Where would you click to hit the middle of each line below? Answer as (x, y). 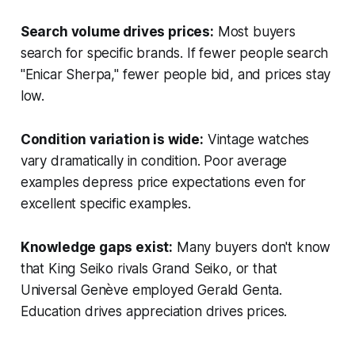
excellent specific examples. (105, 203)
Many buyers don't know (252, 247)
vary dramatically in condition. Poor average (154, 160)
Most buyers (254, 31)
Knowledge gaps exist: (97, 247)
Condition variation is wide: (112, 139)
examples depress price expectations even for (163, 182)
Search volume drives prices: (117, 31)
